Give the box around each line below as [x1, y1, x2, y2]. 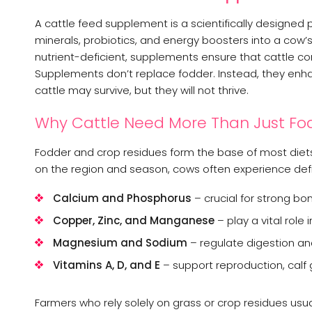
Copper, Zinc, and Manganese [53, 212, 214, 228]
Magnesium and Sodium [53, 235, 187, 250]
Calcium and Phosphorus [53, 190, 192, 205]
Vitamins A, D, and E [53, 257, 160, 272]
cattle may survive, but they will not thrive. [35, 82, 249, 97]
